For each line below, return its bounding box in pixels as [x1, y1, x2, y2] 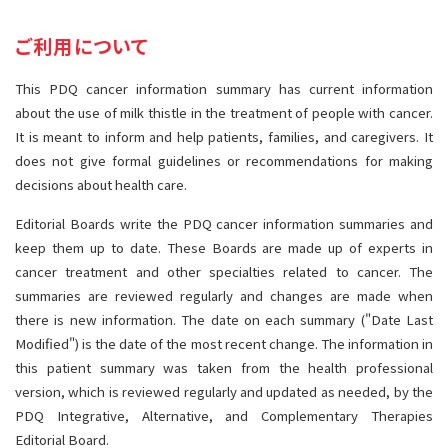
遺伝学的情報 [31, 16, 115, 37]
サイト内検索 [75, 9, 154, 31]
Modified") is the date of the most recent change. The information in [15, 334, 433, 353]
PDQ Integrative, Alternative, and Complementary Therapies [15, 406, 433, 425]
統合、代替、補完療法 [31, 50, 159, 71]
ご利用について [15, 32, 150, 60]
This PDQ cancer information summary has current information [15, 79, 433, 98]
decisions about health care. [15, 175, 187, 194]
